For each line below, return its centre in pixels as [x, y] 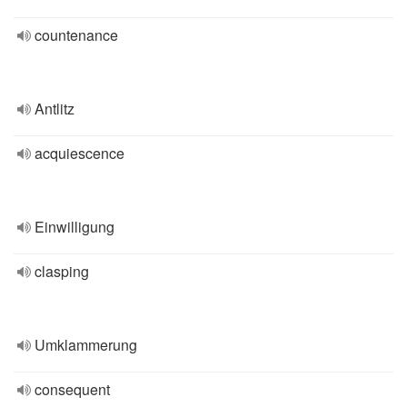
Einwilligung [74, 227]
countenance [76, 35]
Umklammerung [86, 345]
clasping [62, 271]
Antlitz [55, 109]
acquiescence [79, 153]
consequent [72, 389]
